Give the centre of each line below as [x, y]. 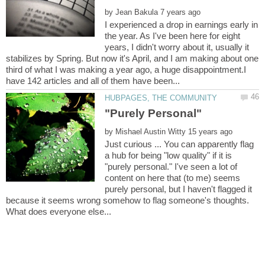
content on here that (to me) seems [173, 177]
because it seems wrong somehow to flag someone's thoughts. [127, 200]
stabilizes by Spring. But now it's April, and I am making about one [132, 59]
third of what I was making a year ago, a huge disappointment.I [126, 70]
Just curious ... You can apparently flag [180, 144]
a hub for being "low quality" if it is [169, 155]
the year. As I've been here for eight [173, 36]
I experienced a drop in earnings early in [182, 25]
